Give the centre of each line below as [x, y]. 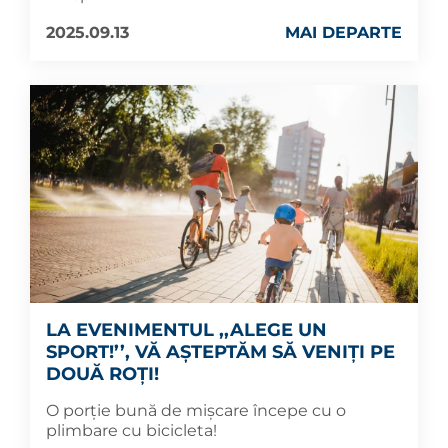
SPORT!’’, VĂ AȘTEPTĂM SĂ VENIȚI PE [220, 352]
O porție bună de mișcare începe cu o [196, 410]
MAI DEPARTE [343, 32]
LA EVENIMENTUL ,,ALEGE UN [186, 330]
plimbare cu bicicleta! [131, 430]
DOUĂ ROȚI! [102, 374]
